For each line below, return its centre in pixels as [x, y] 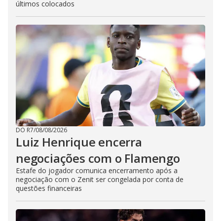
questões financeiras [49, 188]
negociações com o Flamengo [98, 158]
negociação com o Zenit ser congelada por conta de [100, 180]
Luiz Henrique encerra [79, 142]
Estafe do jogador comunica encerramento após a [97, 171]
